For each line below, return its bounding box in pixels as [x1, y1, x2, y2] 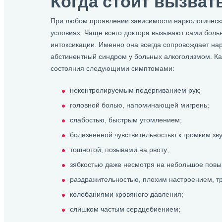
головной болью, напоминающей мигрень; [69, 101, 209, 109]
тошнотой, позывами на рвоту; [69, 146, 169, 154]
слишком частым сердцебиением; [69, 205, 180, 213]
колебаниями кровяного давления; [69, 190, 183, 198]
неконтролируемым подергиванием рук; [69, 86, 201, 94]
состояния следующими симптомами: [50, 64, 174, 72]
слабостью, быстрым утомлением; [69, 116, 182, 124]
